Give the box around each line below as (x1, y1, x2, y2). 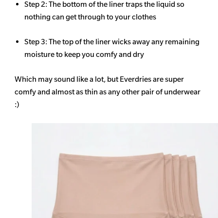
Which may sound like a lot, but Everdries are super (15, 74, 184, 84)
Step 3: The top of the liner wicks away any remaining (24, 37, 200, 47)
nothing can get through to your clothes (24, 12, 156, 22)
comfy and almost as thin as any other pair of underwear (15, 87, 200, 97)
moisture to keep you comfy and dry (24, 50, 144, 59)
